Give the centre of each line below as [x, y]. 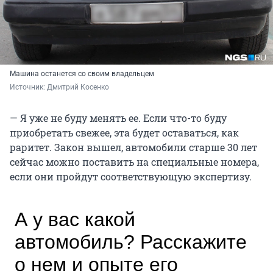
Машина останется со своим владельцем [82, 74]
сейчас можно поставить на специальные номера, [134, 162]
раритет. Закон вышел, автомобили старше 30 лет [133, 147]
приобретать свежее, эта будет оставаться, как [124, 133]
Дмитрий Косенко [78, 87]
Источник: [28, 87]
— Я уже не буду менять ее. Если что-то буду [118, 118]
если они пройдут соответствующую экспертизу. [131, 177]
